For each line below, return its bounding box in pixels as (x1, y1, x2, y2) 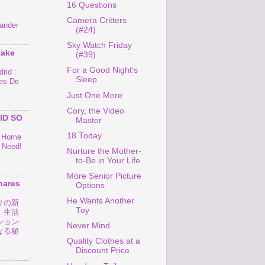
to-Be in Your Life (75, 156, 140, 165)
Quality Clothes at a (66, 237, 140, 246)
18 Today (66, 131, 102, 140)
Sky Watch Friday (66, 41, 132, 50)
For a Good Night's (66, 66, 138, 75)
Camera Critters (66, 16, 127, 25)
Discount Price (75, 246, 130, 256)
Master (75, 115, 102, 125)
